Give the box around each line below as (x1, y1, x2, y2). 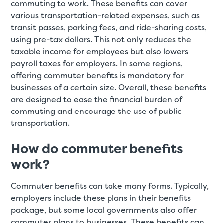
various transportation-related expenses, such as (11, 10, 200, 21)
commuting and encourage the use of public (11, 106, 182, 117)
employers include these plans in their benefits (11, 193, 191, 204)
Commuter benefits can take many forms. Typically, (11, 181, 209, 192)
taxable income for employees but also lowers (11, 46, 189, 57)
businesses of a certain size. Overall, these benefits (11, 82, 207, 93)
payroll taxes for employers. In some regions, (11, 58, 183, 69)
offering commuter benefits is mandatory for (11, 70, 184, 81)
